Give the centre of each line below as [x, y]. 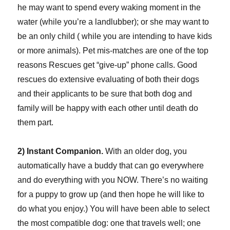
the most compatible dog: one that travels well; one [109, 223]
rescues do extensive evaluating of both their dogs [109, 80]
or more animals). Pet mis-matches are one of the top [113, 51]
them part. [36, 123]
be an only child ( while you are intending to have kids [115, 36]
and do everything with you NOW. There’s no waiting [113, 180]
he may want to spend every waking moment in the [109, 8]
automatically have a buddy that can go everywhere [111, 166]
